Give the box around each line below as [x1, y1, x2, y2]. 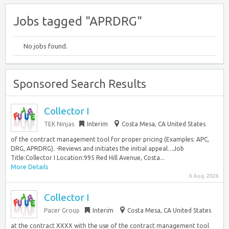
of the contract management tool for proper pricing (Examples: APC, [11, 136, 209, 143]
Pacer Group [44, 207, 80, 214]
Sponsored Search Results [13, 77, 146, 90]
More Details [11, 164, 48, 170]
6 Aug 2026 [189, 173, 218, 179]
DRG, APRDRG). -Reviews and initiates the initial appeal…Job [11, 145, 184, 152]
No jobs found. [24, 42, 67, 50]
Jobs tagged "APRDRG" [13, 14, 142, 28]
